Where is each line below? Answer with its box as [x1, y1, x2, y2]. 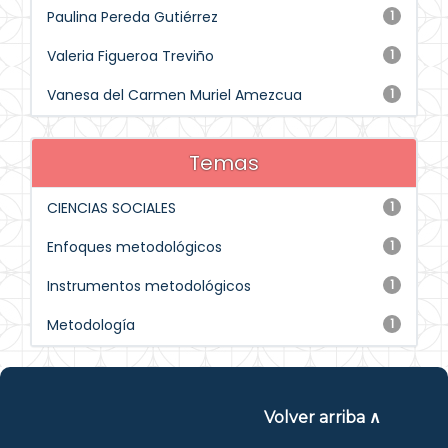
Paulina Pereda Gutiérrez [47, 7, 218, 27]
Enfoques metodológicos [47, 237, 222, 257]
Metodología [47, 315, 135, 335]
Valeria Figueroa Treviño [47, 46, 214, 66]
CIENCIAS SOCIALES [47, 198, 176, 218]
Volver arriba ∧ [263, 408, 381, 427]
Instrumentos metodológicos [47, 276, 251, 296]
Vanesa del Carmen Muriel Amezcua [47, 85, 302, 105]
